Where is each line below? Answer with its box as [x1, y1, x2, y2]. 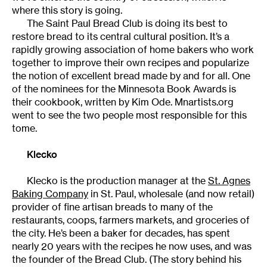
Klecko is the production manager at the [27, 174, 208, 187]
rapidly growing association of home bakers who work [12, 43, 254, 55]
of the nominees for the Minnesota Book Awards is [12, 82, 236, 95]
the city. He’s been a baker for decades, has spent [12, 226, 230, 239]
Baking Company [12, 187, 88, 200]
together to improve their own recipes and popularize [12, 56, 249, 69]
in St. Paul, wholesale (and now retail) [88, 187, 254, 200]
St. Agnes [208, 174, 250, 187]
